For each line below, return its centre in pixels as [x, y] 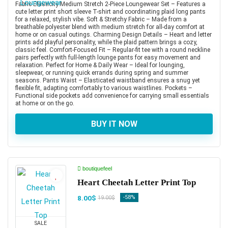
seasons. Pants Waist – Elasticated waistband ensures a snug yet [108, 80]
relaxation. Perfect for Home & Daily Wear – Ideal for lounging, [100, 65]
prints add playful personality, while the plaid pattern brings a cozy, [106, 42]
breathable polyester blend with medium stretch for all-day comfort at [110, 27]
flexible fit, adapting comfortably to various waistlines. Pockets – [104, 88]
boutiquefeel [96, 168]
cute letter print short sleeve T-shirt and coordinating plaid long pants [110, 11]
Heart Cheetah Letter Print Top [137, 182]
